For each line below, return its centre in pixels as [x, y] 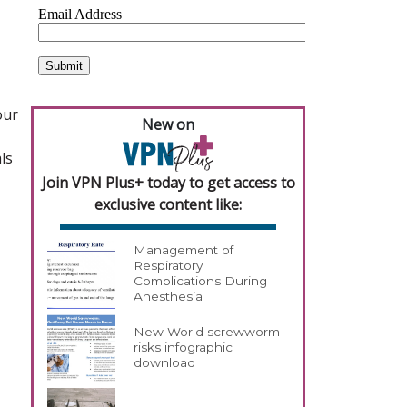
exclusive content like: [168, 204]
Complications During [201, 281]
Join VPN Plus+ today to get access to [168, 182]
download [165, 363]
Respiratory [169, 266]
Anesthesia [169, 297]
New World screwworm [207, 332]
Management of [184, 250]
